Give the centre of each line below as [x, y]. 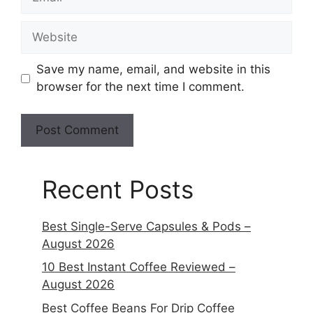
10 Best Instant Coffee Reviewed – [139, 267]
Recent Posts [118, 189]
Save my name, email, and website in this [153, 70]
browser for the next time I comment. [140, 87]
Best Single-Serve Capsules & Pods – [146, 226]
